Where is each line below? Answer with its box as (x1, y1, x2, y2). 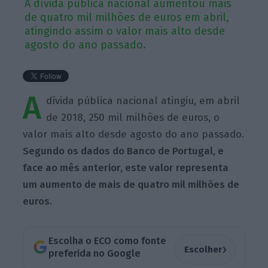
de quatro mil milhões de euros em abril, (25, 10, 230, 24)
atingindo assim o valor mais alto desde (25, 24, 226, 38)
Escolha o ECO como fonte (48, 235, 166, 247)
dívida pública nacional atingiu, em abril (46, 94, 240, 107)
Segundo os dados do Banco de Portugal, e (23, 144, 224, 157)
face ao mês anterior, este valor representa (23, 161, 229, 174)
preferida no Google (48, 248, 141, 260)
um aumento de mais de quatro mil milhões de (23, 178, 240, 191)
